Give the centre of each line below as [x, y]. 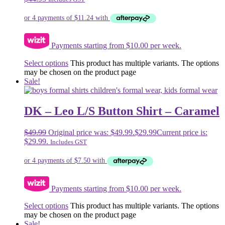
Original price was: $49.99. [91, 133]
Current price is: [182, 133]
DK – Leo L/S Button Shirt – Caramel [122, 111]
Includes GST [69, 142]
